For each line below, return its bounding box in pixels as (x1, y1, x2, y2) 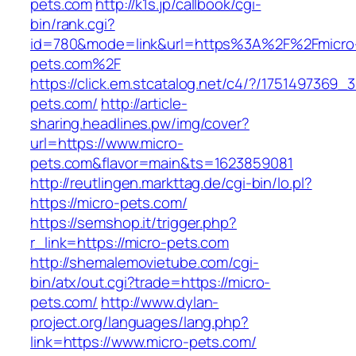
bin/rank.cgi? (30, 14, 115, 35)
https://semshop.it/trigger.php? (30, 212, 237, 234)
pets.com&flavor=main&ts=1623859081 (30, 153, 293, 174)
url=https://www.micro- (30, 133, 184, 154)
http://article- (101, 93, 188, 114)
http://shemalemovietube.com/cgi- (30, 252, 259, 273)
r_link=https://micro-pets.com (30, 232, 230, 253)
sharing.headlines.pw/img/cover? (30, 113, 250, 134)
